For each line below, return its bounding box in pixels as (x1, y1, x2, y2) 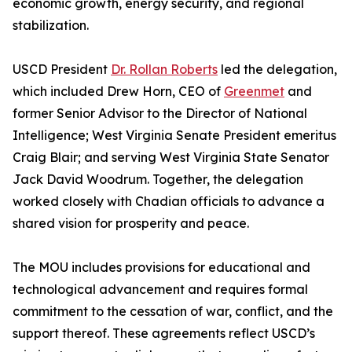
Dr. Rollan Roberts (111, 61, 218, 78)
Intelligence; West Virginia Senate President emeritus (13, 127, 336, 144)
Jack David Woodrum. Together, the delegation (13, 171, 303, 188)
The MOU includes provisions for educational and (13, 259, 310, 276)
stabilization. (13, 17, 89, 34)
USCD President (13, 61, 111, 78)
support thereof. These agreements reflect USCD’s (13, 325, 315, 342)
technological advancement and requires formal (13, 281, 308, 298)
